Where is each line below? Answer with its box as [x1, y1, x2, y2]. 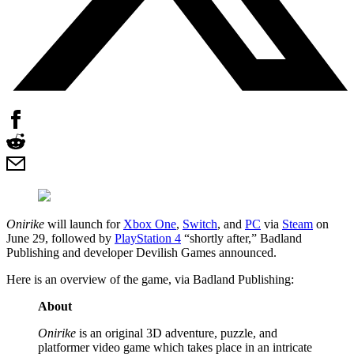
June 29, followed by [6, 231, 115, 245]
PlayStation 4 [115, 231, 181, 245]
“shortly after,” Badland [181, 231, 302, 245]
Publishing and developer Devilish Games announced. [6, 245, 277, 259]
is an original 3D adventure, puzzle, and [76, 326, 277, 340]
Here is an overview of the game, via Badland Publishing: [6, 272, 294, 286]
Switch [183, 217, 217, 231]
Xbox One [123, 217, 176, 231]
